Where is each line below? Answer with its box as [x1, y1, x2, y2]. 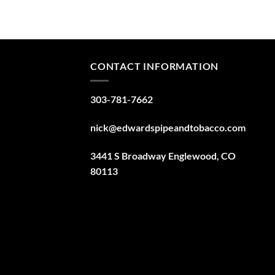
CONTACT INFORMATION [90, 60, 219, 72]
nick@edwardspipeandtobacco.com [90, 121, 246, 133]
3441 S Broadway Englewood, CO [90, 149, 236, 161]
